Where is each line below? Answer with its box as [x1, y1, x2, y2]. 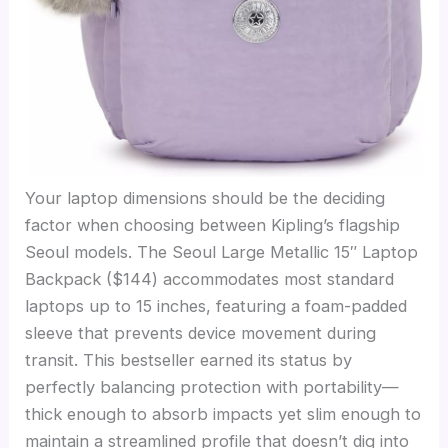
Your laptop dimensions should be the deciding [25, 188, 386, 209]
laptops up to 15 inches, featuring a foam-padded [25, 296, 408, 317]
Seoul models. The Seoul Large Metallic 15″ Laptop [25, 242, 419, 263]
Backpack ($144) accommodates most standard [25, 269, 395, 290]
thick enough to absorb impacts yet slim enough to [25, 404, 422, 425]
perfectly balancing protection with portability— [25, 377, 400, 398]
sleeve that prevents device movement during [25, 323, 377, 344]
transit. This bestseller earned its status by [25, 350, 353, 371]
